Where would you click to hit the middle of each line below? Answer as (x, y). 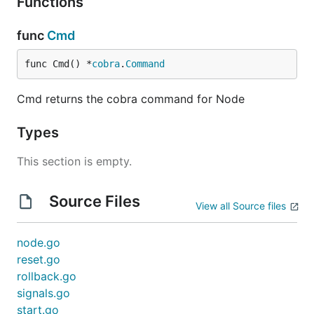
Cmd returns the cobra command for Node (131, 99)
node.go (39, 243)
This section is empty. (74, 161)
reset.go (39, 259)
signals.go (43, 293)
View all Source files (241, 206)
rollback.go (47, 276)
